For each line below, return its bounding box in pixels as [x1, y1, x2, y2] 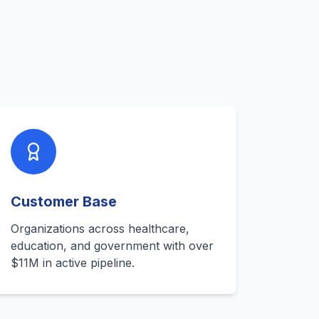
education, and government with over [10, 239, 214, 253]
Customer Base [10, 193, 117, 210]
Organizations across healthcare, [10, 221, 189, 236]
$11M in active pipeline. [10, 256, 135, 270]
